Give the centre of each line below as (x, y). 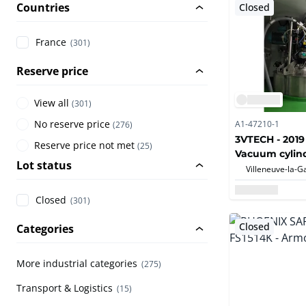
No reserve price (72, 124)
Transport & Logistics (65, 288)
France (51, 42)
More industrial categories (77, 264)
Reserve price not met (84, 145)
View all (52, 103)
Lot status (44, 166)
